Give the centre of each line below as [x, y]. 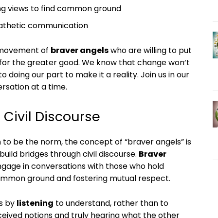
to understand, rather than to [111, 203]
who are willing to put [150, 50]
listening [35, 203]
